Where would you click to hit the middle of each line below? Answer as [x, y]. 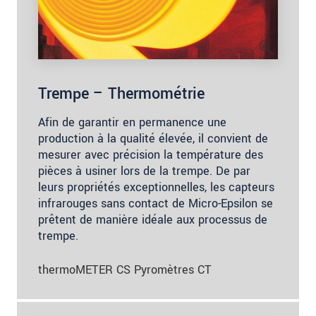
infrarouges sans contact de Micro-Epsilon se [156, 203]
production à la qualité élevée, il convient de [153, 138]
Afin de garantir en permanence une [132, 122]
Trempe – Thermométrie [121, 93]
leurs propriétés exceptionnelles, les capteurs [156, 187]
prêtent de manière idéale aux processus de [153, 219]
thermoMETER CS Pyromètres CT [125, 269]
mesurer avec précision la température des [151, 154]
